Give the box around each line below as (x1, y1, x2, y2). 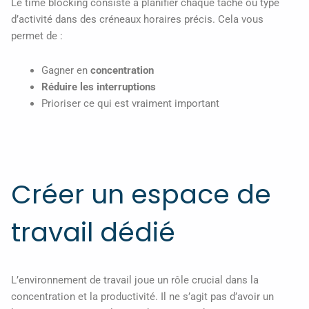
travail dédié (11, 213, 175, 250)
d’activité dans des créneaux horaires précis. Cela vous (11, 13, 263, 26)
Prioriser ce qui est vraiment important (41, 97, 219, 110)
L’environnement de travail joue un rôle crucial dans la (11, 273, 259, 286)
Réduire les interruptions (41, 80, 156, 93)
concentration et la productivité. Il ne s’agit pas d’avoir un (11, 290, 274, 303)
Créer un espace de (11, 175, 271, 212)
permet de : (11, 30, 63, 43)
